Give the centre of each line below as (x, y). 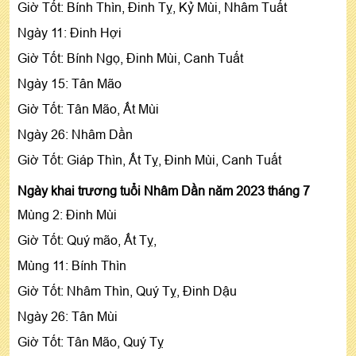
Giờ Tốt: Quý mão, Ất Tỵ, (89, 240)
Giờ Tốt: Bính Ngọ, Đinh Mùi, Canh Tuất (130, 58)
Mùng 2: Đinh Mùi (67, 214)
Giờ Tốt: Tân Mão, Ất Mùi (88, 108)
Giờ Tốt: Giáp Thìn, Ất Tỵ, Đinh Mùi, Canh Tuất (149, 159)
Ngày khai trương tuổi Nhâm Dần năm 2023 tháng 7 (164, 190)
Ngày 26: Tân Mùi (68, 316)
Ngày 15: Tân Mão (70, 83)
